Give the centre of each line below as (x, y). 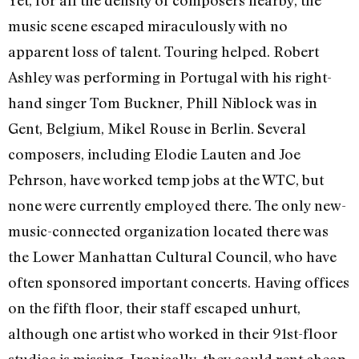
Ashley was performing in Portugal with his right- (170, 77)
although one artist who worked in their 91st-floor (173, 333)
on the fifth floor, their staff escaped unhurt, (154, 307)
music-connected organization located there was (168, 230)
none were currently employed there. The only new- (177, 205)
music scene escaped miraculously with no (148, 25)
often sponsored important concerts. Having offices (179, 282)
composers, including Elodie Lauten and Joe (154, 153)
